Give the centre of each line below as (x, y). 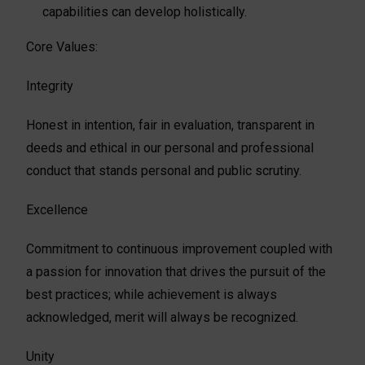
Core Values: (62, 46)
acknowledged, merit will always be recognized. (163, 317)
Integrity (50, 86)
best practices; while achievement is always (152, 294)
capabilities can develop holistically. (145, 11)
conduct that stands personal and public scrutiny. (164, 170)
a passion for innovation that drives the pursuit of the (176, 271)
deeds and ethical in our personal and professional (170, 147)
